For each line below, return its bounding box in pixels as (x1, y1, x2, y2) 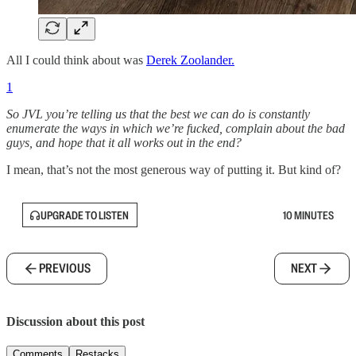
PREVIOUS (39, 260, 91, 277)
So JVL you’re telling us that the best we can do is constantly (6, 107, 310, 122)
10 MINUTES (283, 207, 334, 222)
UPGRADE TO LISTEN (41, 207, 129, 222)
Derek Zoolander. (146, 53, 234, 68)
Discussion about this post (6, 314, 145, 328)
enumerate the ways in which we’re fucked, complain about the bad (6, 122, 345, 136)
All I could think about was (6, 53, 146, 68)
